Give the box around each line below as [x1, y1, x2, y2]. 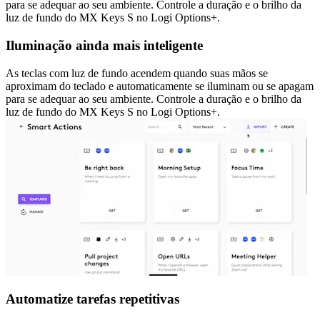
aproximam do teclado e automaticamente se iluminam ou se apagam [6, 79, 314, 92]
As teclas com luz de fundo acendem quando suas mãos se [6, 66, 268, 79]
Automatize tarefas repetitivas [6, 291, 179, 307]
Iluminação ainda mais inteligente [6, 37, 203, 53]
